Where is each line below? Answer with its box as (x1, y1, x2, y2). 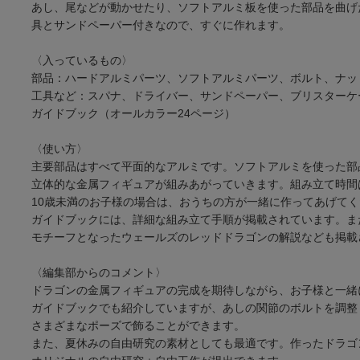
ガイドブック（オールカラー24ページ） (31, 106, 235, 120)
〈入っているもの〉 (31, 53, 133, 67)
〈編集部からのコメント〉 (31, 265, 166, 279)
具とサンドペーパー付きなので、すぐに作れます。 (31, 18, 290, 31)
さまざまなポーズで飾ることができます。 (31, 318, 245, 332)
